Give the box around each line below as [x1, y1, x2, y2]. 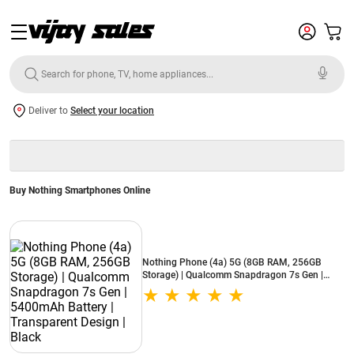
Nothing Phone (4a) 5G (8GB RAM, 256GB [142, 257, 322, 268]
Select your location [70, 105, 154, 116]
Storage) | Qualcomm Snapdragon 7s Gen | [142, 269, 323, 281]
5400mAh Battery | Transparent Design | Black [142, 282, 339, 293]
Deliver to [28, 105, 70, 116]
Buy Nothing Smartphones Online [9, 185, 150, 196]
